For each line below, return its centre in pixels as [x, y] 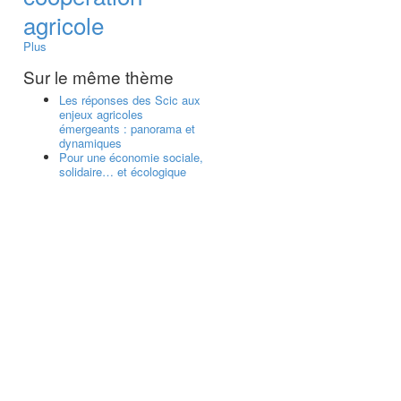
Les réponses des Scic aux [130, 99]
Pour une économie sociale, [131, 157]
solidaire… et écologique [123, 171]
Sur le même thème [98, 76]
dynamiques [90, 142]
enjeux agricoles [101, 114]
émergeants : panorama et [127, 128]
